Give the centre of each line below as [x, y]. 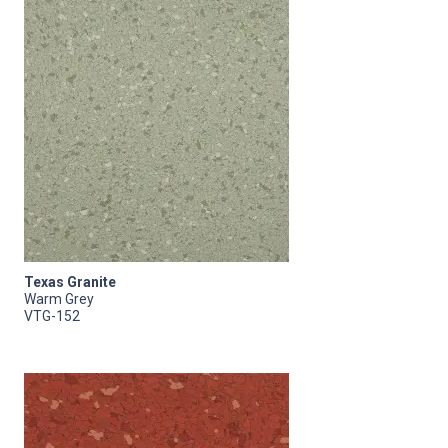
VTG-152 [52, 315]
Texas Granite [70, 281]
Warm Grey [59, 298]
